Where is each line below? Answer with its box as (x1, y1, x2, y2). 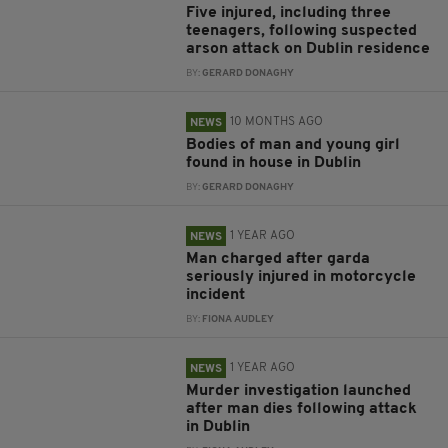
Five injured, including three (186, 5, 392, 21)
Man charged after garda (186, 251, 371, 267)
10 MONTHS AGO (230, 116, 324, 128)
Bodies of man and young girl (186, 137, 401, 153)
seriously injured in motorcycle (186, 269, 417, 285)
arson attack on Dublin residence (186, 41, 431, 57)
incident (186, 287, 246, 303)
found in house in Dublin (186, 155, 362, 171)
